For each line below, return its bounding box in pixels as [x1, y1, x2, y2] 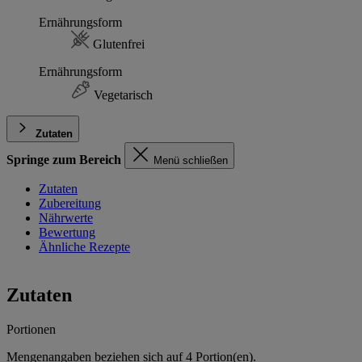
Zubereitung [39, 196, 101, 211]
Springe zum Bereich [6, 153, 121, 167]
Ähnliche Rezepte [39, 240, 130, 255]
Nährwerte [39, 211, 93, 225]
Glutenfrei [90, 37, 145, 52]
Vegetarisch [90, 88, 153, 103]
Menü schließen [154, 154, 228, 167]
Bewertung [39, 225, 95, 240]
